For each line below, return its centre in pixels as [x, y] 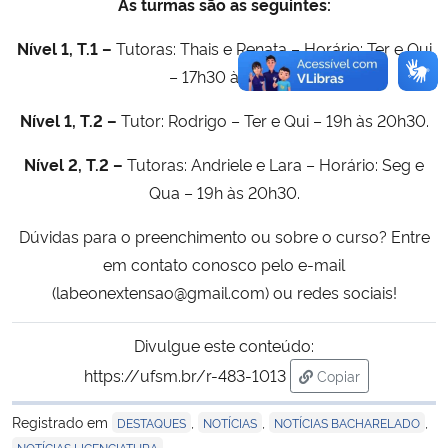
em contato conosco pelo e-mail [224, 263]
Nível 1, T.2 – [70, 119]
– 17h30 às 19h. [224, 75]
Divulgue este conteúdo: [224, 344]
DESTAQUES [151, 422]
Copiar [338, 375]
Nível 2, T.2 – [73, 163]
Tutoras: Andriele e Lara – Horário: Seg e [273, 163]
